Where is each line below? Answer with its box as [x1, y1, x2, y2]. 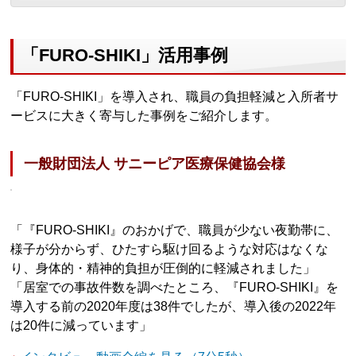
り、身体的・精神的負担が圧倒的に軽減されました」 [10, 261, 316, 276]
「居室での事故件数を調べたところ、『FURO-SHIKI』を [10, 281, 339, 295]
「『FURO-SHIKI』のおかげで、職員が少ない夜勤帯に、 [10, 223, 339, 238]
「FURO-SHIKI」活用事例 [21, 44, 229, 65]
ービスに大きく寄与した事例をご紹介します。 [10, 108, 278, 122]
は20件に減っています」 [10, 319, 153, 333]
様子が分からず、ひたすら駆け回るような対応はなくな [10, 242, 329, 257]
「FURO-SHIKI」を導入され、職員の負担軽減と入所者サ [10, 89, 339, 103]
